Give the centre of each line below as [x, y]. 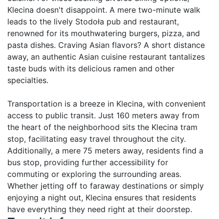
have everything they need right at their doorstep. [100, 209]
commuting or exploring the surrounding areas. [94, 174]
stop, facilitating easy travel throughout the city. [97, 139]
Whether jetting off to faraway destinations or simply [106, 186]
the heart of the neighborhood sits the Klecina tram [102, 127]
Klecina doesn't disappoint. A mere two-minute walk [104, 10]
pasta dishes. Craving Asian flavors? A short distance [106, 45]
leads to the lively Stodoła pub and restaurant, [93, 21]
